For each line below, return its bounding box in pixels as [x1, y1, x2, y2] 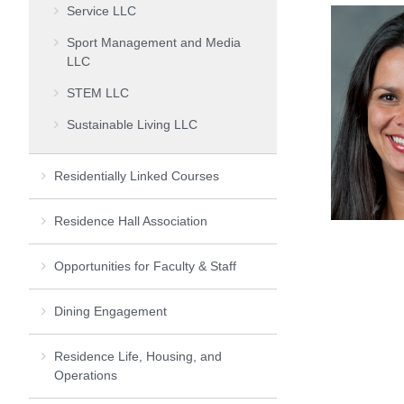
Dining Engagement [54, 303, 167, 318]
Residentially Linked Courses [54, 168, 219, 183]
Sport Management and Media [67, 34, 241, 50]
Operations [54, 367, 117, 382]
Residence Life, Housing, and [54, 348, 222, 363]
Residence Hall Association [54, 213, 207, 228]
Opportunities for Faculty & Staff [54, 258, 236, 273]
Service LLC [67, 3, 136, 18]
